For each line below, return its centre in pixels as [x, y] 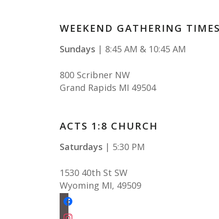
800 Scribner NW [95, 75]
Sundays [77, 49]
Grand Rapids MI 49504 [108, 88]
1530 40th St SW [94, 173]
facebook [74, 197]
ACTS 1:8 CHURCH [109, 126]
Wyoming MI [86, 185]
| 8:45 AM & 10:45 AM [141, 49]
